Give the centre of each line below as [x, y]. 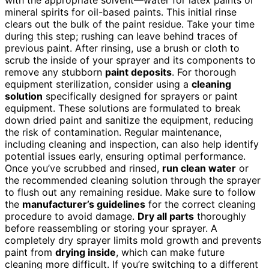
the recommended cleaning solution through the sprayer [133, 180]
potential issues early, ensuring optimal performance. [125, 156]
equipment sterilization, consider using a [98, 84]
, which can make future [170, 252]
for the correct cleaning [201, 204]
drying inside [86, 252]
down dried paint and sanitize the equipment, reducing [129, 120]
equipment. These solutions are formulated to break [123, 108]
